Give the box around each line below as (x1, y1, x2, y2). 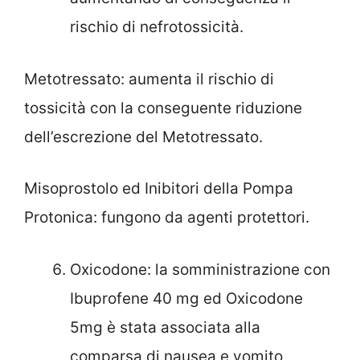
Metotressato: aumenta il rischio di (24, 69, 274, 88)
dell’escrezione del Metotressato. (24, 127, 263, 146)
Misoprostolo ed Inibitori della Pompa (24, 179, 293, 198)
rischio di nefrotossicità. (70, 18, 243, 37)
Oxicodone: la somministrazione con (70, 260, 330, 279)
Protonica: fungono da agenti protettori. (24, 208, 309, 227)
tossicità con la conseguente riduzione (24, 98, 302, 117)
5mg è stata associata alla (70, 317, 260, 337)
